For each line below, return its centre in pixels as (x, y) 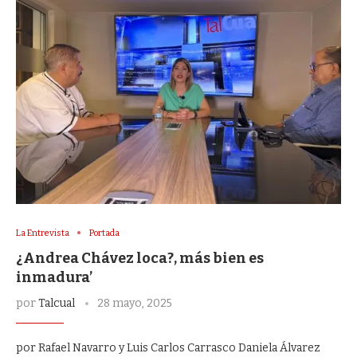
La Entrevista (43, 233)
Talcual (57, 303)
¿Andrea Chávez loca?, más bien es (140, 258)
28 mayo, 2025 (135, 303)
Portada (104, 233)
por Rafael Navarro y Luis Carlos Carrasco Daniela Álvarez (168, 347)
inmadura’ (54, 277)
